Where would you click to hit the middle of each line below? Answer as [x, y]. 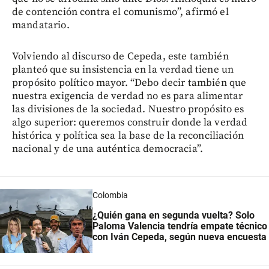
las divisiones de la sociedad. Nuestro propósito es [128, 110]
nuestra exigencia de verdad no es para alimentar [128, 96]
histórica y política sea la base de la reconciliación [128, 136]
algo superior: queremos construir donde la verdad [130, 123]
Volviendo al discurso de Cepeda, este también [120, 57]
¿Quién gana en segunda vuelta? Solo [173, 216]
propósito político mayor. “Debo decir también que [129, 83]
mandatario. [41, 26]
